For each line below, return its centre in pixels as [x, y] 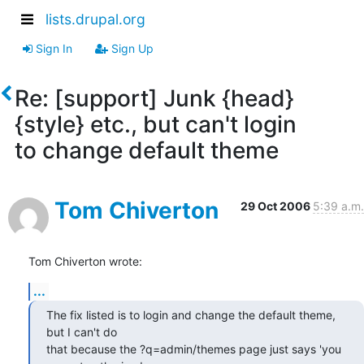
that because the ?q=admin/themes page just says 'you [194, 349]
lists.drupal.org [95, 19]
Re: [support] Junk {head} [154, 98]
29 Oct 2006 [277, 206]
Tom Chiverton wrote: [85, 261]
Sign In [52, 48]
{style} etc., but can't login [155, 124]
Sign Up [131, 48]
